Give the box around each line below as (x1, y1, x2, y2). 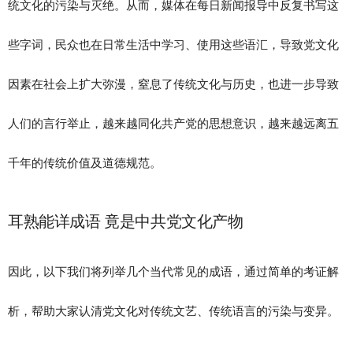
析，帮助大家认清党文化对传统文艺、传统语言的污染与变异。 (8, 304, 339, 318)
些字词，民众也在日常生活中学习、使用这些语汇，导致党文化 (8, 38, 339, 51)
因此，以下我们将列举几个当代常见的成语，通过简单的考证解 (8, 265, 339, 278)
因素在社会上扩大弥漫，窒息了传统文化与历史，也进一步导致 (8, 77, 339, 91)
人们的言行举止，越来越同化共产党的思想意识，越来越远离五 (8, 117, 339, 130)
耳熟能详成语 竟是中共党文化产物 (8, 210, 243, 232)
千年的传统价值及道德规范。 (8, 156, 162, 169)
